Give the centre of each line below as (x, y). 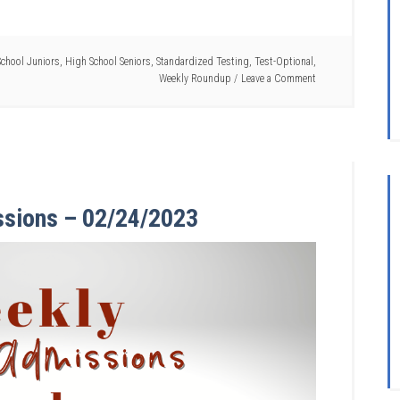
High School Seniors (108, 62)
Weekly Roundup (195, 79)
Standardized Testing (203, 62)
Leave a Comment (279, 79)
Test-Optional (284, 62)
